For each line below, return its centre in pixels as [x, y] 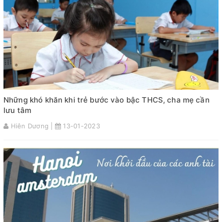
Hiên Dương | [32, 126]
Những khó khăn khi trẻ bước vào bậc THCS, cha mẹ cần [107, 100]
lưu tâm [18, 111]
